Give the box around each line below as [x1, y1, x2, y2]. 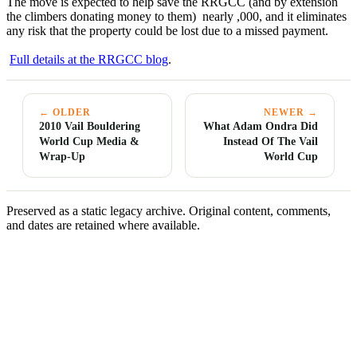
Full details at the [10, 52, 98, 66]
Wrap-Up [39, 149, 85, 163]
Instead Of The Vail [223, 134, 318, 147]
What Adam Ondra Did [203, 119, 318, 132]
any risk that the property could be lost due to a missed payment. [6, 23, 328, 37]
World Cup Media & [39, 134, 139, 147]
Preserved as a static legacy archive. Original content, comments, [6, 203, 331, 218]
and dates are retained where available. [6, 218, 200, 232]
